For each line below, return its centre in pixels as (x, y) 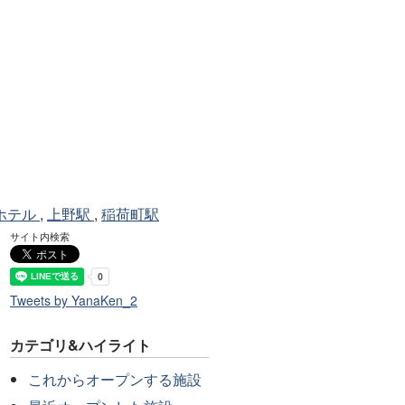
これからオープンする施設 (115, 379)
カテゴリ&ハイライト (80, 345)
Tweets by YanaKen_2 (74, 300)
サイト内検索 (40, 235)
